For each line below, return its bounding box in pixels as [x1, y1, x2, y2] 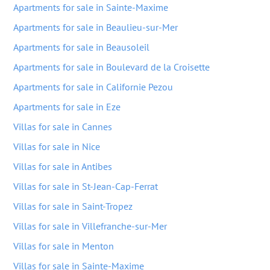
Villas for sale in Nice [13, 140, 100, 152]
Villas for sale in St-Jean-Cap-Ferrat [13, 180, 158, 192]
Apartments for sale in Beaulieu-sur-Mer [13, 21, 178, 33]
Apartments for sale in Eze [13, 101, 121, 113]
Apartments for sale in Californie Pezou [13, 81, 173, 93]
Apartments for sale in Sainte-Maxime [13, 1, 168, 13]
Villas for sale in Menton [13, 240, 114, 252]
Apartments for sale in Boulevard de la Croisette [13, 61, 210, 73]
